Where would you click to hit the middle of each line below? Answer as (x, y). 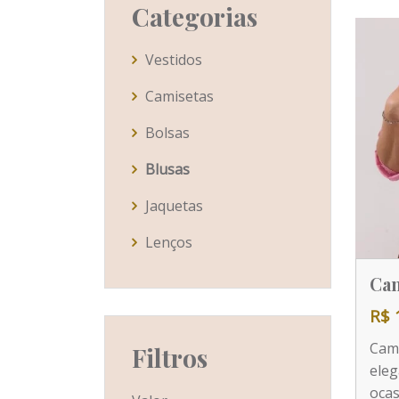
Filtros (170, 358)
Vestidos (174, 60)
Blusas (167, 169)
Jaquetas (174, 206)
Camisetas (179, 96)
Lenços (169, 242)
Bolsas (167, 133)
